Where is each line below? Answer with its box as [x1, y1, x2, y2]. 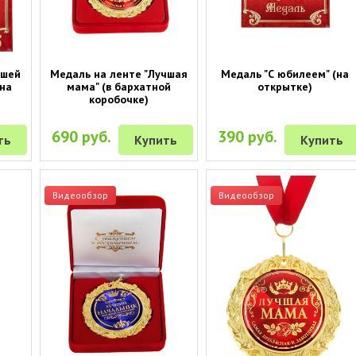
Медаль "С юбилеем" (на [220, 66, 349, 81]
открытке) [257, 79, 312, 94]
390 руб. [218, 126, 278, 147]
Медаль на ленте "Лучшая [49, 66, 188, 81]
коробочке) [88, 91, 149, 106]
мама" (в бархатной [66, 79, 171, 94]
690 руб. [52, 126, 112, 147]
